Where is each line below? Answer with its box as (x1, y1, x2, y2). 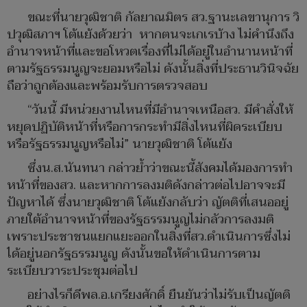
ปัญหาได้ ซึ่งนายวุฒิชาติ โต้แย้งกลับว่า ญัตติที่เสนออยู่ (7, 192, 288, 214)
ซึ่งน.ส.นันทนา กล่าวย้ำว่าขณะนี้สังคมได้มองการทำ (27, 158, 293, 180)
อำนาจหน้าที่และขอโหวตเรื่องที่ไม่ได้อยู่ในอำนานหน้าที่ (7, 41, 293, 63)
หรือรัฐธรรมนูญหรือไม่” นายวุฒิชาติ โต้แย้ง (7, 134, 232, 156)
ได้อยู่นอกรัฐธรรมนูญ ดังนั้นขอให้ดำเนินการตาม (7, 243, 260, 265)
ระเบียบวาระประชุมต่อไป (7, 260, 138, 282)
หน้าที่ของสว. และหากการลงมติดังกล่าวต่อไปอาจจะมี (7, 175, 285, 197)
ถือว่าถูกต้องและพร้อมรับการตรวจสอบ (7, 75, 208, 97)
